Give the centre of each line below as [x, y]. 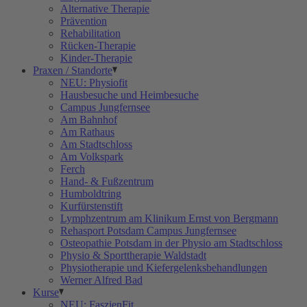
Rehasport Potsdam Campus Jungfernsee [148, 231]
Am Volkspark [92, 157]
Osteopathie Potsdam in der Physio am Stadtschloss [171, 243]
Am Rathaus [87, 132]
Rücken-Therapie [98, 46]
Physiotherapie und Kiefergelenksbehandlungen [164, 268]
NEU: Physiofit [94, 83]
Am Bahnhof [89, 120]
